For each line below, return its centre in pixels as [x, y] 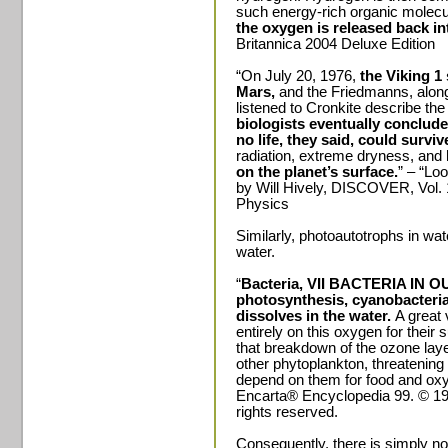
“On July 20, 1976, [298, 76]
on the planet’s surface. [317, 172]
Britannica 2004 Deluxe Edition [335, 44]
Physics [262, 204]
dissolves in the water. [315, 316]
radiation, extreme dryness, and [341, 156]
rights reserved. [287, 412]
